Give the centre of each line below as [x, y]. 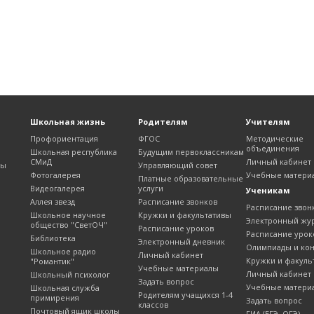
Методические [275, 139]
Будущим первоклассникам [191, 152]
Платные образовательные [191, 179]
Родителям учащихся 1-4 [185, 295]
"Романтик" [52, 261]
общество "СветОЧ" [69, 225]
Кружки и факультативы [185, 215]
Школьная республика [74, 152]
